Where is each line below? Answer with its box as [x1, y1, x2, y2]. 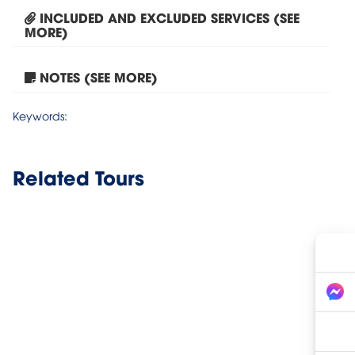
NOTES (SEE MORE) [40, 67, 158, 86]
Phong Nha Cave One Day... [94, 57, 250, 72]
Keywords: [13, 108, 67, 123]
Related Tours [13, 162, 144, 190]
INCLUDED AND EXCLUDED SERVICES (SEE [40, 8, 300, 26]
